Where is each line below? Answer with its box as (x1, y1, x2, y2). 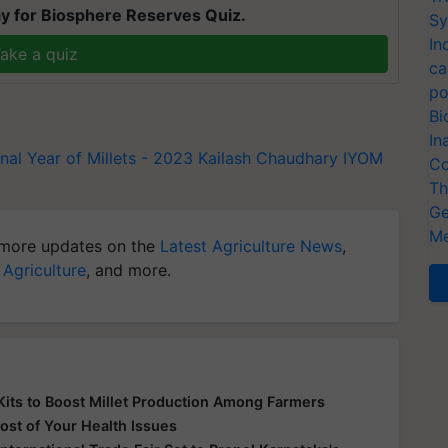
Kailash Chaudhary (198, 147, 338, 168)
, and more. (86, 259, 171, 280)
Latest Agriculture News (160, 235, 342, 256)
